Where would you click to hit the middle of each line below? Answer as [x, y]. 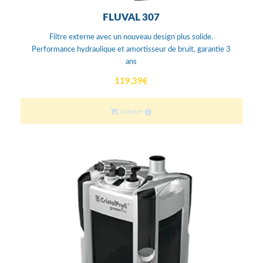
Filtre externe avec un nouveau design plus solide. [131, 38]
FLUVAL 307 [131, 18]
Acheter [130, 112]
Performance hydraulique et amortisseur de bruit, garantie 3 [131, 50]
